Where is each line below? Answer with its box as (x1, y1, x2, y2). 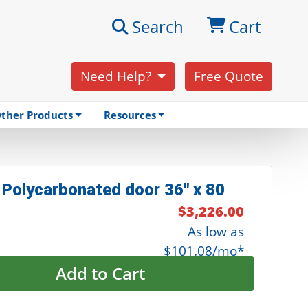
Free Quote (193, 67, 263, 86)
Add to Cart (47, 262, 154, 285)
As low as (187, 222, 244, 241)
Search (131, 15, 184, 38)
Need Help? (80, 67, 155, 86)
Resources (103, 108, 156, 122)
